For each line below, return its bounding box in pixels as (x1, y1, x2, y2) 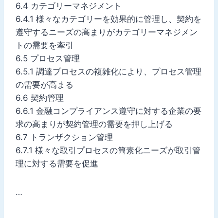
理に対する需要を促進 (16, 158, 98, 168)
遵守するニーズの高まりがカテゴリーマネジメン (16, 27, 198, 37)
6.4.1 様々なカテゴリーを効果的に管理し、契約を (16, 14, 201, 24)
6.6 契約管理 (16, 92, 64, 103)
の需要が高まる (16, 79, 73, 90)
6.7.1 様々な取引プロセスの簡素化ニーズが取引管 (16, 145, 200, 155)
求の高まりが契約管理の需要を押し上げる (16, 119, 173, 129)
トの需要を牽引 (16, 40, 73, 50)
